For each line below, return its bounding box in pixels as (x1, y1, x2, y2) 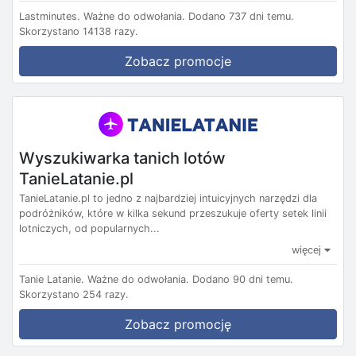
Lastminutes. (19, 10, 80, 23)
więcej (292, 244, 324, 257)
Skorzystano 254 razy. (19, 288, 129, 301)
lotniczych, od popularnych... (19, 222, 160, 235)
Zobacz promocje (125, 53, 231, 70)
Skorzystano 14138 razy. (19, 25, 138, 38)
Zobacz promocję (125, 316, 231, 333)
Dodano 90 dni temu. (192, 273, 293, 286)
